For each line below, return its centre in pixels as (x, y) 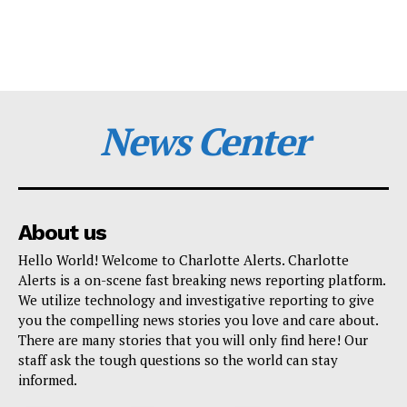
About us (62, 232)
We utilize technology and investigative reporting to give (196, 299)
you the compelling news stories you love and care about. (198, 319)
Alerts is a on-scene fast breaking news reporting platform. (202, 279)
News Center (203, 140)
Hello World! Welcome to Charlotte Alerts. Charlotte (184, 259)
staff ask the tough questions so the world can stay (178, 359)
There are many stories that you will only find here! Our (193, 339)
